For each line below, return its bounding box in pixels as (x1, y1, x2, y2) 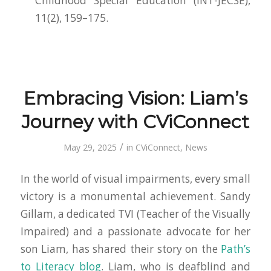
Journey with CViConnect (21, 111, 249, 134)
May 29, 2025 (63, 142, 117, 154)
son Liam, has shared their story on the (20, 241, 221, 256)
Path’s (221, 241, 251, 256)
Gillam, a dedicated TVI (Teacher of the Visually (20, 206, 251, 221)
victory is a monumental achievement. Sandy (20, 189, 251, 203)
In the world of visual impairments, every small (20, 171, 251, 186)
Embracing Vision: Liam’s (23, 87, 247, 110)
